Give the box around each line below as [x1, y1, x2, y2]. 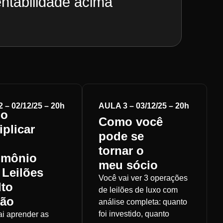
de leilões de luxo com [99, 186, 178, 195]
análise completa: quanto [99, 198, 188, 207]
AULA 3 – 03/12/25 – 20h [99, 102, 190, 110]
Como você [99, 115, 163, 129]
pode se [99, 129, 144, 143]
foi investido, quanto [99, 210, 170, 219]
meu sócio [99, 158, 158, 172]
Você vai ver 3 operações [99, 174, 188, 183]
